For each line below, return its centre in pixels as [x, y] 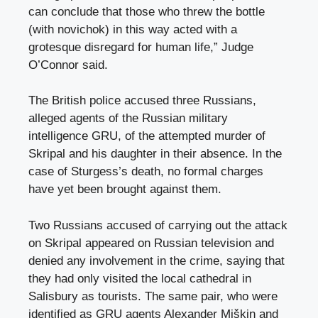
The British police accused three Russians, [142, 101]
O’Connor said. [68, 65]
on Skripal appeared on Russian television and [151, 243]
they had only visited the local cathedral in [140, 278]
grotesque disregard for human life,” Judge [141, 47]
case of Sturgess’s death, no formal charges [146, 172]
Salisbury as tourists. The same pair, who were [153, 296]
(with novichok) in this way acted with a [133, 29]
